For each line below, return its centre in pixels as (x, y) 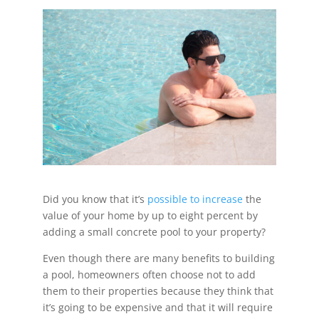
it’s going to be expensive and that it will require (157, 308)
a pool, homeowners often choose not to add (149, 275)
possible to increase (195, 199)
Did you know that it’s (95, 199)
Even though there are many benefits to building (158, 258)
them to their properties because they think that (158, 291)
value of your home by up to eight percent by (150, 216)
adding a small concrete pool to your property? (155, 232)
